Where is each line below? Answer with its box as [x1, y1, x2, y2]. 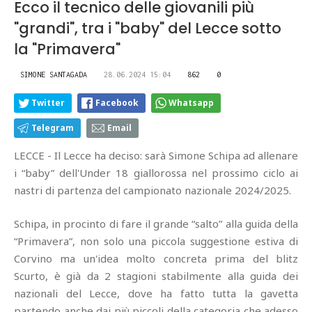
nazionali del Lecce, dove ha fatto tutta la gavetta [14, 286, 298, 300]
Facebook [95, 97, 139, 109]
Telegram [31, 122, 74, 134]
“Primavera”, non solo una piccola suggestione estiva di [14, 234, 298, 248]
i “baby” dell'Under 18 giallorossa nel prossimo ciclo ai [14, 166, 298, 180]
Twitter [31, 97, 65, 109]
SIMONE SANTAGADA [20, 70, 87, 79]
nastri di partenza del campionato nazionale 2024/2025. [14, 183, 291, 197]
